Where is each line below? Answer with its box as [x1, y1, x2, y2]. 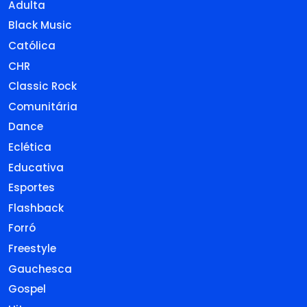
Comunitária [8, 99, 77, 114]
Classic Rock [8, 79, 77, 94]
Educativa [8, 160, 64, 175]
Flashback [8, 200, 64, 215]
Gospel [8, 282, 46, 297]
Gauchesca [8, 261, 72, 276]
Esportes [8, 180, 55, 195]
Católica [8, 38, 56, 53]
